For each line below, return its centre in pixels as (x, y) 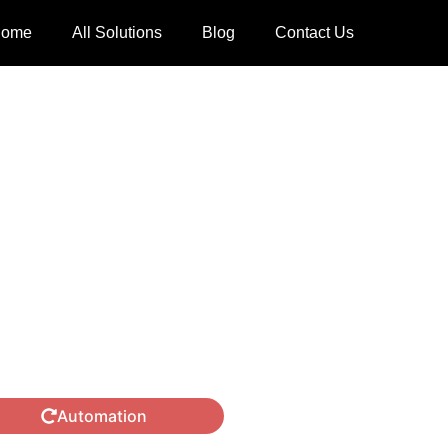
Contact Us (314, 32)
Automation (102, 416)
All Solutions (116, 32)
